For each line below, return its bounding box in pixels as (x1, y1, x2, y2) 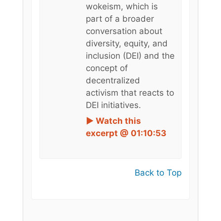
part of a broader (85, 14, 154, 24)
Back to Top (135, 167, 182, 178)
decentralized (85, 75, 140, 86)
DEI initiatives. (85, 100, 141, 110)
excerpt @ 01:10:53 (85, 128, 166, 138)
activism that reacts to (85, 88, 174, 98)
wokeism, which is (85, 1, 158, 12)
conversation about (85, 26, 162, 37)
